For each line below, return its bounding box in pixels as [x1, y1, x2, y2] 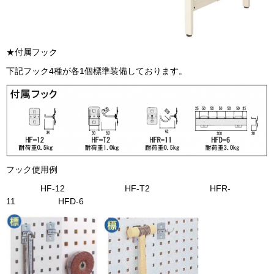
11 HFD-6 [6, 196, 101, 206]
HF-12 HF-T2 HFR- [6, 183, 231, 193]
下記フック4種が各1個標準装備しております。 [6, 65, 187, 76]
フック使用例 [6, 164, 57, 174]
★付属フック [6, 46, 57, 57]
